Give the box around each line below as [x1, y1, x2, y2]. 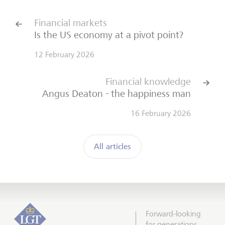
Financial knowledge [105, 76, 191, 88]
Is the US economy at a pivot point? [34, 29, 183, 41]
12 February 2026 [34, 50, 94, 60]
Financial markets [34, 17, 107, 29]
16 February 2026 [131, 108, 191, 119]
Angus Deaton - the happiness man [42, 88, 191, 100]
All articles [94, 141, 131, 152]
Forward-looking [146, 209, 201, 219]
